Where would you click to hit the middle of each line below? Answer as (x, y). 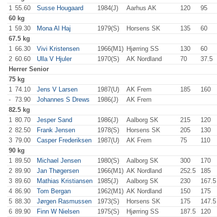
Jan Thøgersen (58, 171)
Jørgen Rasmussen (64, 201)
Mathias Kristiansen (65, 181)
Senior (39, 69)
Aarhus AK (141, 8)
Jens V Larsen (57, 89)
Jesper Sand (54, 120)
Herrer (18, 69)
